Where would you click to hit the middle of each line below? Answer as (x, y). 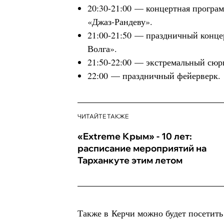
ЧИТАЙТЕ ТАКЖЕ (103, 116)
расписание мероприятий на (142, 148)
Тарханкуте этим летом (130, 160)
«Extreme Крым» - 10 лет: (135, 136)
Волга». (102, 48)
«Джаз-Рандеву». (120, 21)
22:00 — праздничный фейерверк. (154, 75)
